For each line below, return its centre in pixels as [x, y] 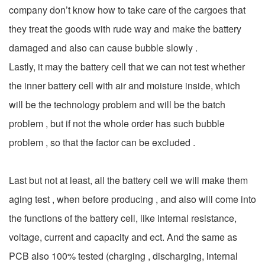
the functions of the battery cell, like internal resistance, [123, 218]
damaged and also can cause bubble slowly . [103, 47]
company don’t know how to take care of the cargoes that [127, 9]
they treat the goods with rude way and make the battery [125, 28]
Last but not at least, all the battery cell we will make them [128, 180]
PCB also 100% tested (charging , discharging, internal [123, 256]
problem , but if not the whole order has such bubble [117, 123]
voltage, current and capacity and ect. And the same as [123, 237]
